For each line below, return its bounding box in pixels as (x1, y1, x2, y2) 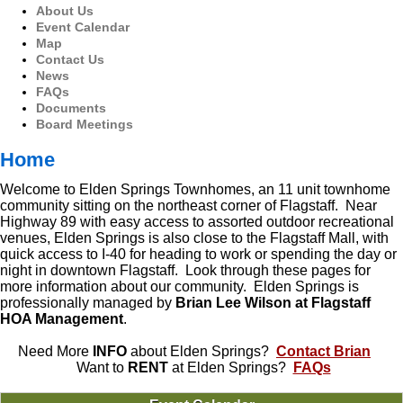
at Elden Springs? (171, 360, 293, 375)
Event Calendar (36, 20, 130, 34)
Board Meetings (36, 117, 133, 131)
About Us (36, 4, 94, 18)
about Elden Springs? (130, 344, 276, 359)
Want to (72, 360, 128, 375)
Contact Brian (276, 344, 371, 359)
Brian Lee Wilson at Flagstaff (175, 295, 371, 310)
